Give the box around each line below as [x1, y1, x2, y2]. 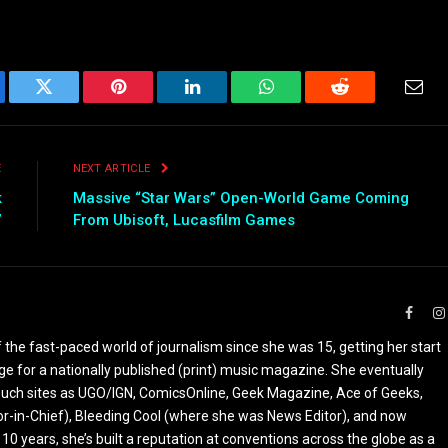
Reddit [338, 92, 387, 111]
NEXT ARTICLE [72, 161, 154, 175]
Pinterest [116, 92, 180, 111]
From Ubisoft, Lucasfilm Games [72, 210, 295, 229]
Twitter [42, 92, 95, 111]
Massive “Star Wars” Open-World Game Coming [72, 188, 409, 207]
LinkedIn [190, 92, 257, 111]
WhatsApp [264, 92, 342, 111]
